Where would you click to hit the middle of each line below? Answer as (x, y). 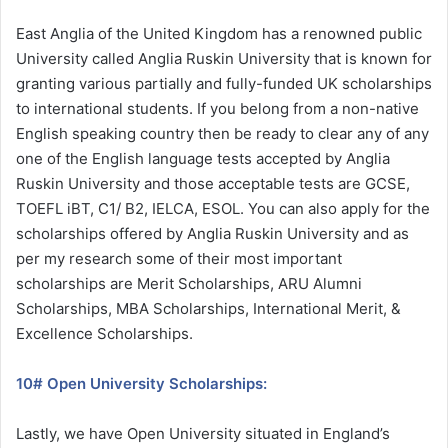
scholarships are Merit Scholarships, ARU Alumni (189, 283)
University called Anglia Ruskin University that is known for (224, 58)
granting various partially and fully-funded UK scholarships (224, 83)
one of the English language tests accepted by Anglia (203, 158)
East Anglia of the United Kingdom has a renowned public (219, 33)
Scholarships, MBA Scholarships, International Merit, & (208, 308)
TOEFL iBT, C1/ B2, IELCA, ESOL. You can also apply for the (223, 208)
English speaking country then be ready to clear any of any (222, 133)
